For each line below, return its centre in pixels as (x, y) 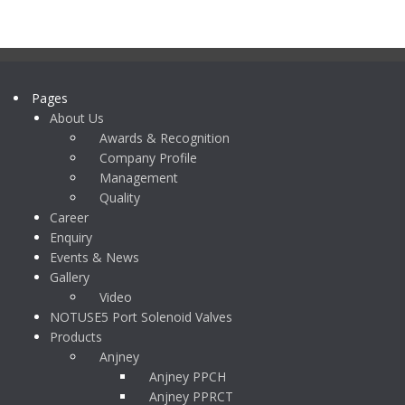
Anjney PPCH (188, 377)
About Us (77, 118)
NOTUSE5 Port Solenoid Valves (141, 317)
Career (69, 217)
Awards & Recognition (165, 138)
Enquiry (71, 237)
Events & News (94, 257)
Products (76, 337)
